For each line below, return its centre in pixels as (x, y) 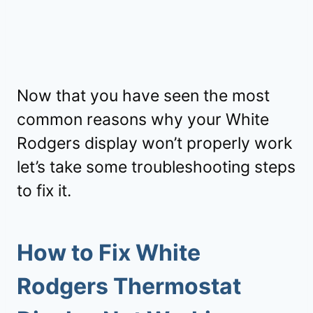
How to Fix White (109, 252)
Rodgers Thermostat (129, 286)
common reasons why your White (143, 119)
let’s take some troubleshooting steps (156, 167)
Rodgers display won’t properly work (155, 143)
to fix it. (44, 190)
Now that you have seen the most (143, 95)
